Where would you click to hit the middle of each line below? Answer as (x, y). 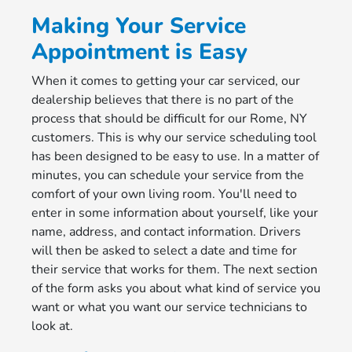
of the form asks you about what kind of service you (176, 288)
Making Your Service (138, 26)
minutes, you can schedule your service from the (167, 175)
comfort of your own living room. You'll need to (164, 194)
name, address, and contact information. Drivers (166, 232)
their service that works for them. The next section (174, 269)
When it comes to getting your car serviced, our (165, 81)
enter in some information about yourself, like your (174, 213)
